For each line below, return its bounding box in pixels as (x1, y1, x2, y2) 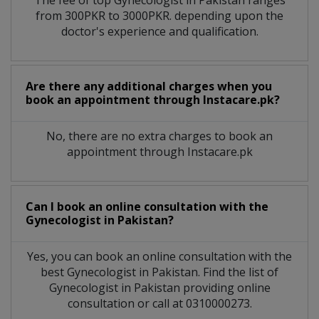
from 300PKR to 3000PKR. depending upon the (36, 7, 283, 23)
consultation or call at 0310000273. (67, 295, 252, 311)
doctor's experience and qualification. (61, 23, 258, 39)
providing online (179, 279, 271, 296)
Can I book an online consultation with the (26, 198, 268, 214)
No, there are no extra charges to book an (46, 127, 273, 144)
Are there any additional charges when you (26, 78, 272, 94)
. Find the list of (198, 263, 278, 280)
